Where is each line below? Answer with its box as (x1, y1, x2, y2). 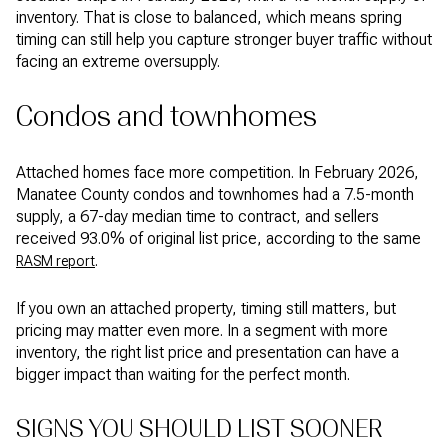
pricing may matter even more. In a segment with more (16, 321, 388, 341)
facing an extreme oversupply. (16, 51, 220, 71)
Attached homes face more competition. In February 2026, (16, 162, 419, 182)
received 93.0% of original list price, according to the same (16, 228, 421, 248)
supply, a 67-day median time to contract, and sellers (16, 206, 379, 226)
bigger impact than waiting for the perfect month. (16, 365, 350, 385)
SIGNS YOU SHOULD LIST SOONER (16, 414, 382, 444)
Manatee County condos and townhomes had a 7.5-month (16, 184, 414, 204)
